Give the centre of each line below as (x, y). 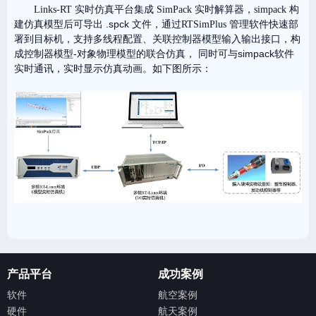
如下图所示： (182, 68)
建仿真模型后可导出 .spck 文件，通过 (98, 24)
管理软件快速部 (262, 24)
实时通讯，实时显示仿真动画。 (83, 68)
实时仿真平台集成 (116, 9)
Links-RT (54, 9)
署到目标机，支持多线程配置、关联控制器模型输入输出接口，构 (157, 38)
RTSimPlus (204, 24)
